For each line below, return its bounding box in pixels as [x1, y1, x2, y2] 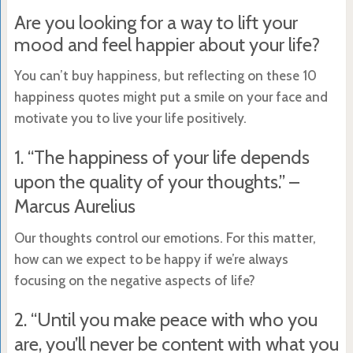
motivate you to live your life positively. [13, 110, 247, 126]
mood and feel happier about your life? [13, 32, 320, 56]
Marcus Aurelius [13, 194, 136, 217]
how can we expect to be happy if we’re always [13, 251, 288, 267]
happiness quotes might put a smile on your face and [13, 88, 328, 105]
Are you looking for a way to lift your [13, 10, 298, 34]
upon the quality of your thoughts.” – [13, 169, 299, 193]
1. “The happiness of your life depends [13, 145, 310, 169]
